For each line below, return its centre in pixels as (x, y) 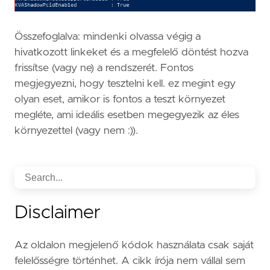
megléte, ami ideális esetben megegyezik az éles (127, 115)
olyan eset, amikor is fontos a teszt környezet (120, 99)
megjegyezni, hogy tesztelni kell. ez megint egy (125, 83)
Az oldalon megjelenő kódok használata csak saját (134, 245)
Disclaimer (58, 212)
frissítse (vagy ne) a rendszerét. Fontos (104, 68)
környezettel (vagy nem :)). (76, 130)
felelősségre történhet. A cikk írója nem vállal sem (130, 261)
